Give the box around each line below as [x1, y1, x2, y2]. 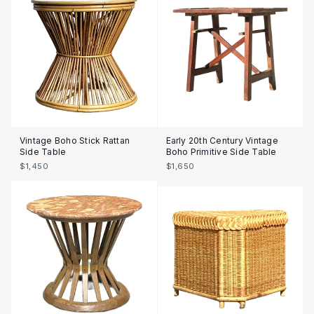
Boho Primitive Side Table [165, 146, 277, 157]
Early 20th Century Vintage [165, 135, 278, 146]
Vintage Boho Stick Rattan [20, 135, 130, 146]
